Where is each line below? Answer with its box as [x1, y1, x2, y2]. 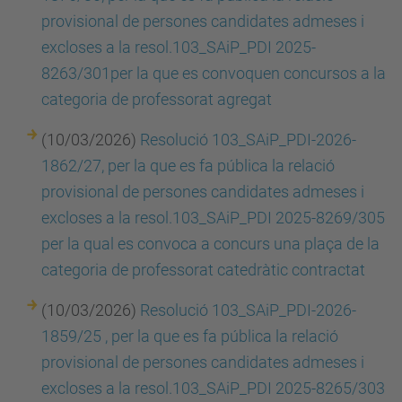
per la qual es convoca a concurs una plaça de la [41, 234, 380, 253]
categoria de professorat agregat [41, 90, 275, 109]
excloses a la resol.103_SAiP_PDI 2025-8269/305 [41, 208, 385, 227]
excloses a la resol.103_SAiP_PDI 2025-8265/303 [41, 379, 385, 398]
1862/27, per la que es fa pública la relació [41, 156, 335, 175]
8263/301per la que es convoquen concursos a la [41, 64, 386, 83]
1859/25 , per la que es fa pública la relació [41, 327, 338, 345]
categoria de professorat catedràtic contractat [41, 260, 365, 279]
